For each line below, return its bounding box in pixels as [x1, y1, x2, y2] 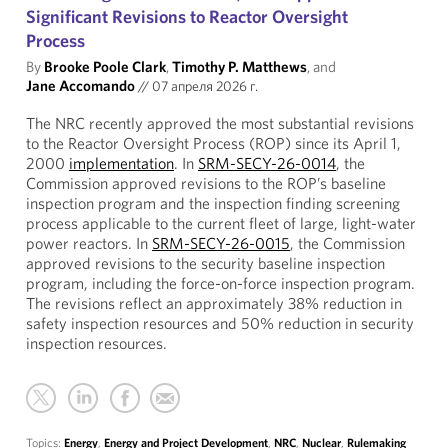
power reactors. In [26, 233, 152, 253]
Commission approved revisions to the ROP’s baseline [26, 173, 386, 193]
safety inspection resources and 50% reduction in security [26, 313, 414, 333]
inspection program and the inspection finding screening [26, 193, 400, 213]
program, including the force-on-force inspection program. [26, 273, 415, 293]
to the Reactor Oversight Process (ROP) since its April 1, [26, 133, 401, 153]
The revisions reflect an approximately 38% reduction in [26, 293, 402, 313]
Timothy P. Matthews [172, 57, 307, 76]
